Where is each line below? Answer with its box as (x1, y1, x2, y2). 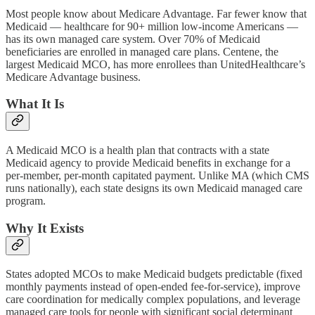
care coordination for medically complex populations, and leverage (6, 293, 300, 306)
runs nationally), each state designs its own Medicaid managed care (6, 181, 302, 194)
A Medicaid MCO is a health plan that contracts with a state (6, 143, 269, 156)
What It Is (6, 96, 64, 112)
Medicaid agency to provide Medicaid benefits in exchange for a (6, 156, 290, 169)
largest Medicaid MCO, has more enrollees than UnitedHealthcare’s (6, 58, 305, 70)
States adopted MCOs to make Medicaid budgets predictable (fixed (6, 268, 302, 281)
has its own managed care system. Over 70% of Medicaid (6, 32, 260, 45)
